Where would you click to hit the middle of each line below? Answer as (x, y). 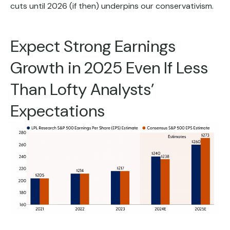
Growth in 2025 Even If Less (109, 68)
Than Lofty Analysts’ (82, 89)
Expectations (57, 111)
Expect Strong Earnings (93, 46)
